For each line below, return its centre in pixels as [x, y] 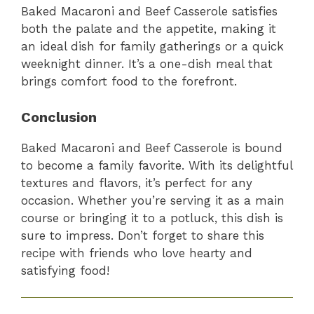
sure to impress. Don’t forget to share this [143, 235]
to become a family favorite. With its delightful [157, 165]
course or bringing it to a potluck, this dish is [152, 218]
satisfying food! [65, 270]
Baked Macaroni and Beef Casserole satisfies [149, 12]
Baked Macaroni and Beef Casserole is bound [152, 148]
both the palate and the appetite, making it [149, 29]
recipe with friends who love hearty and [137, 253]
